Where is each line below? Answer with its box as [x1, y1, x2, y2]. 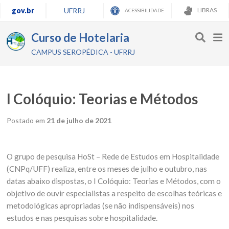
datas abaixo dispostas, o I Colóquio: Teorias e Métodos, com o [7, 176, 221, 186]
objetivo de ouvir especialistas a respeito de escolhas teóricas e [7, 189, 222, 198]
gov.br [11, 6, 34, 15]
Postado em [7, 116, 47, 125]
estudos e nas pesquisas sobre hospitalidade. [7, 213, 158, 222]
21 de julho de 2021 [47, 116, 112, 125]
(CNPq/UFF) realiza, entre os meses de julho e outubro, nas [7, 164, 208, 173]
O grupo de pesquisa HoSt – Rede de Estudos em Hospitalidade [7, 152, 220, 161]
